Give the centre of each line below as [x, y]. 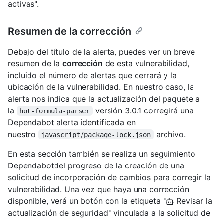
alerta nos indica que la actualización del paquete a [104, 98]
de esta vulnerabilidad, [146, 63]
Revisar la [193, 201]
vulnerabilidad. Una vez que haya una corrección [98, 189]
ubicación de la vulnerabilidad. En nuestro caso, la [101, 87]
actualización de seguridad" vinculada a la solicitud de [109, 212]
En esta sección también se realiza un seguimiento [102, 153]
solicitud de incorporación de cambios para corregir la [109, 177]
